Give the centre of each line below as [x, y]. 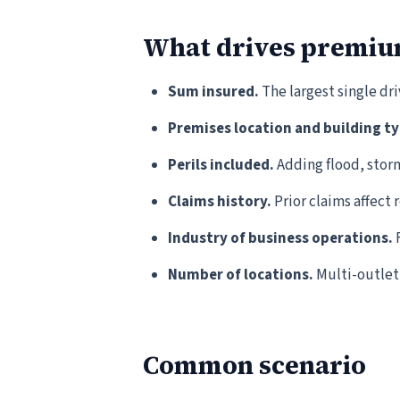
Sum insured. [213, 92]
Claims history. [220, 202]
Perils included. [221, 165]
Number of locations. [241, 275]
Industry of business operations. [280, 238]
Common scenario [254, 365]
